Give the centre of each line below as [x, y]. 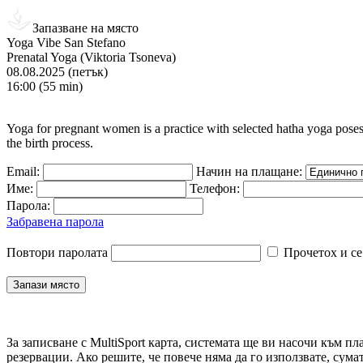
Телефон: [215, 188]
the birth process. [50, 143]
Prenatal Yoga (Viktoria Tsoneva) [91, 57]
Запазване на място [85, 28]
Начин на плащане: [249, 171]
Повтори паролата [57, 252]
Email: [23, 171]
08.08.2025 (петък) [57, 72]
